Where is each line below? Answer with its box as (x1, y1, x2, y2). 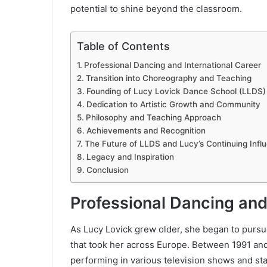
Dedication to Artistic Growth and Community (86, 99, 260, 109)
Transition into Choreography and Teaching (85, 73, 252, 83)
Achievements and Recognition (86, 125, 206, 135)
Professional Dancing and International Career (83, 60, 261, 70)
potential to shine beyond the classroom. (70, 2, 242, 14)
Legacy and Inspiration (86, 151, 174, 162)
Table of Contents (77, 39, 170, 52)
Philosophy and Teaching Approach (85, 112, 221, 122)
